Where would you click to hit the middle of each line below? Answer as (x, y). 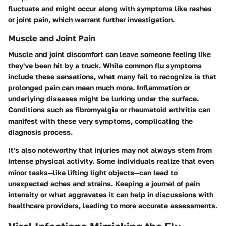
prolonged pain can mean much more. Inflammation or (99, 88)
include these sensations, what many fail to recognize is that (112, 77)
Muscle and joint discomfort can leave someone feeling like (109, 54)
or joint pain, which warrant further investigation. (91, 20)
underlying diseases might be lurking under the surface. (103, 99)
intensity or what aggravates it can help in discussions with (111, 195)
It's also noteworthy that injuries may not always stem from (110, 150)
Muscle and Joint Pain (52, 39)
